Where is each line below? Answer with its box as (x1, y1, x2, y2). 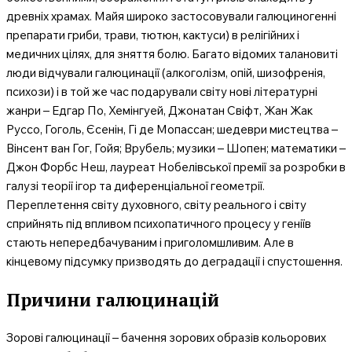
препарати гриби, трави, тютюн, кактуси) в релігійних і (6, 27, 299, 42)
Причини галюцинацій (6, 288, 219, 311)
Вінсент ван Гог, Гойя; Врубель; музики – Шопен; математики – (6, 141, 346, 156)
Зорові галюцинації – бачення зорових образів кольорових (6, 330, 326, 346)
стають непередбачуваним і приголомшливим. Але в (6, 235, 294, 250)
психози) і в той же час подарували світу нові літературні (6, 84, 317, 99)
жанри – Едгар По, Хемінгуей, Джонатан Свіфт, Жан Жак (6, 103, 313, 118)
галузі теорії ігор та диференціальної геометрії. (6, 178, 265, 193)
